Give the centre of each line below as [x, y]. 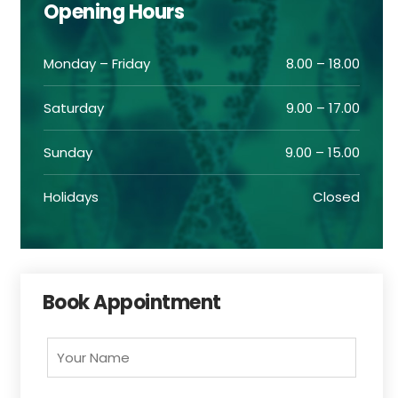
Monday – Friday [96, 63]
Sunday [68, 152]
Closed [336, 196]
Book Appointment [131, 302]
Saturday [73, 107]
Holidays [71, 196]
